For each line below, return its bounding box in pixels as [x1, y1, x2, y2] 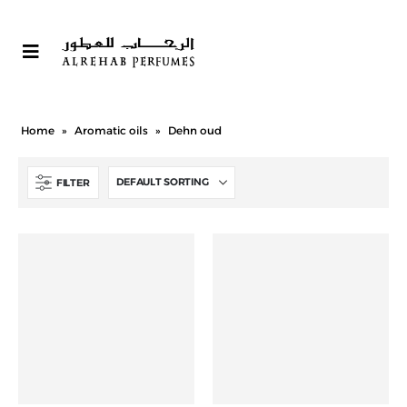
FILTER [56, 175, 90, 189]
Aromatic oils [74, 123, 148, 137]
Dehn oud [167, 123, 222, 137]
